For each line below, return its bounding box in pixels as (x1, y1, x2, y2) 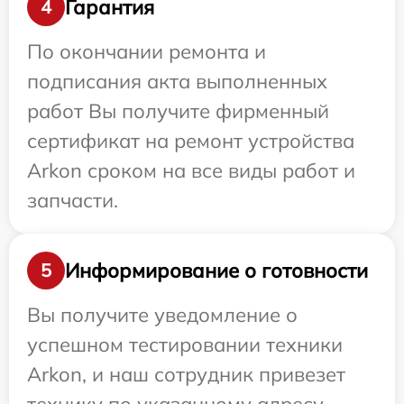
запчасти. (27, 188, 118, 214)
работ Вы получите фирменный (27, 98, 329, 124)
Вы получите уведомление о (27, 302, 298, 328)
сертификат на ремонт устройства (27, 128, 354, 154)
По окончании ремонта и (27, 39, 266, 65)
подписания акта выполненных (27, 69, 327, 95)
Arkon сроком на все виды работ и (27, 158, 355, 184)
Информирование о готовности (65, 257, 368, 283)
